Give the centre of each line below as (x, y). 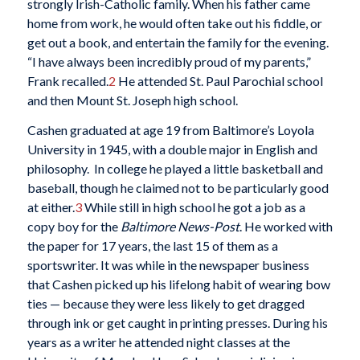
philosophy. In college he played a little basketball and (175, 169)
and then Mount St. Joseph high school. (132, 100)
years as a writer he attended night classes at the (158, 342)
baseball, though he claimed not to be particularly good (178, 188)
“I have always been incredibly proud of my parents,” (169, 61)
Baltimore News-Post (180, 227)
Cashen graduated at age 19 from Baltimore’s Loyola (170, 130)
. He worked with (286, 227)
